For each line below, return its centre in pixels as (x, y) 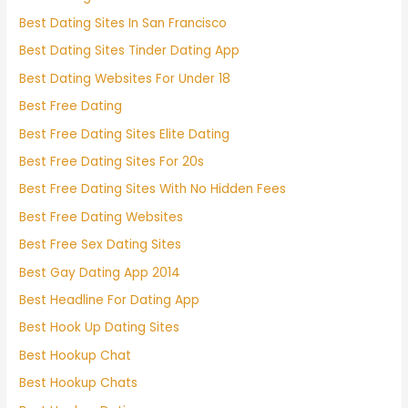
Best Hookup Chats (79, 383)
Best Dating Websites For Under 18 (125, 78)
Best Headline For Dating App (110, 300)
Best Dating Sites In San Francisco (123, 23)
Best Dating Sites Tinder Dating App (130, 51)
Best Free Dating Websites (102, 217)
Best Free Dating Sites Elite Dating (125, 134)
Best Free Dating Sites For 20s (112, 161)
